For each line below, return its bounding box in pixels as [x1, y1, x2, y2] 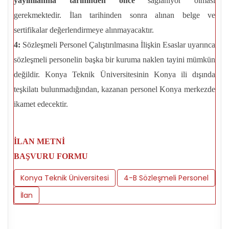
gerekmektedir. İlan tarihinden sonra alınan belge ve [14, 11, 215, 20]
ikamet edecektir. [14, 100, 68, 109]
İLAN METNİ [14, 137, 65, 146]
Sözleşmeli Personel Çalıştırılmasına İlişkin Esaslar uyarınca [20, 40, 215, 50]
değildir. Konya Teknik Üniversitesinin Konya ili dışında [14, 70, 215, 79]
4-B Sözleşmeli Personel [124, 173, 209, 184]
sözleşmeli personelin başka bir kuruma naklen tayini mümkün [14, 55, 215, 64]
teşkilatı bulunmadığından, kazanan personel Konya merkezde [14, 85, 215, 94]
